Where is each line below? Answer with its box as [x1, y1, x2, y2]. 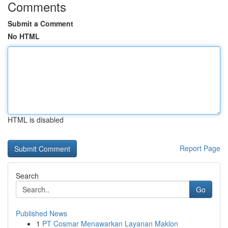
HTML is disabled [8, 115, 64, 125]
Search [16, 170, 39, 181]
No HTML [8, 31, 40, 41]
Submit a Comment [8, 18, 73, 28]
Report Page [180, 143, 220, 153]
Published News [16, 208, 67, 218]
